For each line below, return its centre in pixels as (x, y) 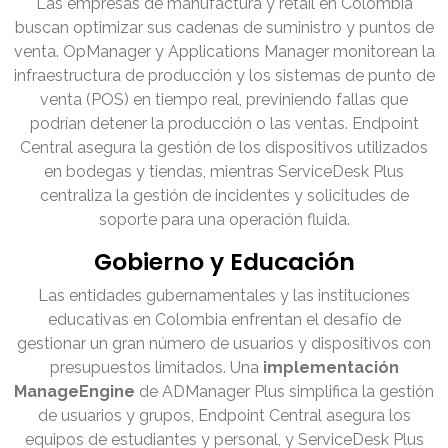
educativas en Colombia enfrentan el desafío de (224, 320)
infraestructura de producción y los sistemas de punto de (224, 76)
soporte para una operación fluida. (224, 220)
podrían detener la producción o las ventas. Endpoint (224, 124)
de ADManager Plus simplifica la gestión (284, 392)
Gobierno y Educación (224, 262)
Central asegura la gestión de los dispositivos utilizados (224, 148)
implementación (330, 368)
